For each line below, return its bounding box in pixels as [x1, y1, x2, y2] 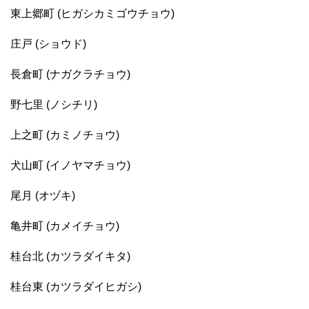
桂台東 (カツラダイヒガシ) [10, 281, 141, 293]
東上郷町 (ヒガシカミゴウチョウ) [10, 8, 175, 20]
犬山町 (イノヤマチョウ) [10, 159, 130, 172]
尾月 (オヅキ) [10, 190, 75, 202]
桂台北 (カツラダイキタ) [10, 250, 130, 263]
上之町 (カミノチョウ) [10, 129, 119, 141]
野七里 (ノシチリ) [10, 99, 97, 111]
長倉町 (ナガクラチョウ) [10, 68, 130, 81]
